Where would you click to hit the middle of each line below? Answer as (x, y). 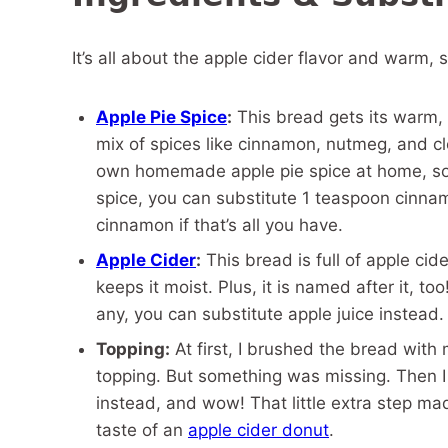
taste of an (142, 430)
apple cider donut (258, 430)
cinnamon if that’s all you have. (219, 225)
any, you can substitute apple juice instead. (270, 314)
